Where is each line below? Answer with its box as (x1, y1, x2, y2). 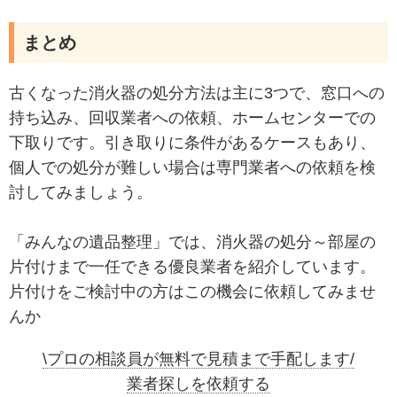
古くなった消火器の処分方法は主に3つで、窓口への (9, 83, 385, 102)
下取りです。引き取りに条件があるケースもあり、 (9, 133, 376, 152)
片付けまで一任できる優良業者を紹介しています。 (9, 257, 376, 276)
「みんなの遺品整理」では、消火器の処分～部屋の (9, 232, 376, 251)
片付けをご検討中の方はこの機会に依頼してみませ (9, 282, 376, 300)
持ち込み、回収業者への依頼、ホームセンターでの (9, 108, 376, 127)
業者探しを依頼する (127, 374, 270, 393)
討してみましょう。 (9, 183, 152, 201)
